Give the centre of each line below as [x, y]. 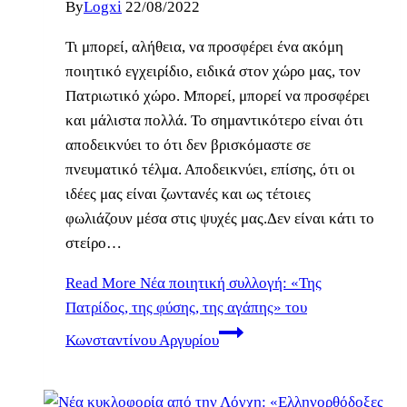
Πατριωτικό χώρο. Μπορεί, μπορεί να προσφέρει [218, 95]
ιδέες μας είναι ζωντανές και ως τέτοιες [188, 194]
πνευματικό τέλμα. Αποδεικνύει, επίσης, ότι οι [210, 169]
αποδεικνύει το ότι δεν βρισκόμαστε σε [188, 144]
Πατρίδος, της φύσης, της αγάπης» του [186, 307]
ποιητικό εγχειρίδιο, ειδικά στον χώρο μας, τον [213, 71]
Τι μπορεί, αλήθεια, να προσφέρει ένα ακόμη [204, 46]
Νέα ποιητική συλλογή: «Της [229, 283]
